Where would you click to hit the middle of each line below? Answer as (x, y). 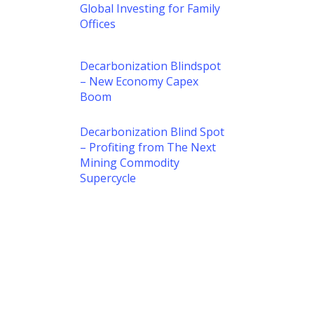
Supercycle (108, 178)
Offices (97, 23)
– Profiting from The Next (148, 147)
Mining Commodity (129, 163)
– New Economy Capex (139, 81)
